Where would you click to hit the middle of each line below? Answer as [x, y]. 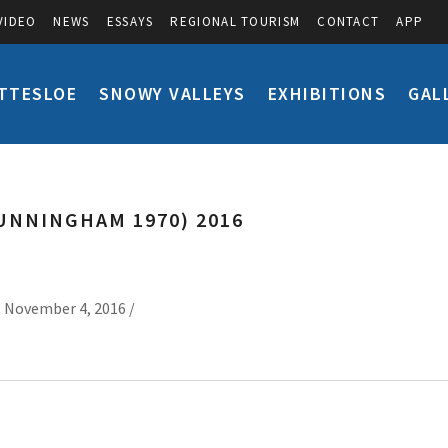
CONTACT [348, 21]
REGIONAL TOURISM [235, 21]
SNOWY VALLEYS [172, 93]
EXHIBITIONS [326, 93]
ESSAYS [130, 21]
